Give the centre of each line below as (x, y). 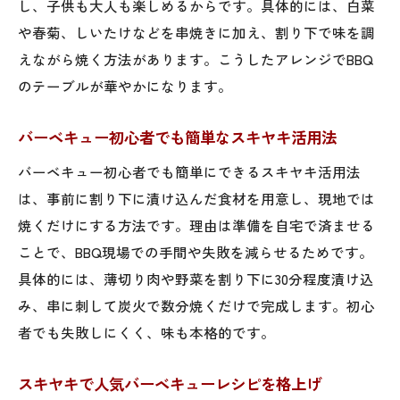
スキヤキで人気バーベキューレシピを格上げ (170, 383)
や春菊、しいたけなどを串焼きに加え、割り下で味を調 (196, 32)
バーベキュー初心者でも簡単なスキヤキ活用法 (177, 137)
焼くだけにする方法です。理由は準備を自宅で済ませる (196, 225)
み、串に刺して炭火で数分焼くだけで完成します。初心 (196, 305)
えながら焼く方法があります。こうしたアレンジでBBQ (196, 58)
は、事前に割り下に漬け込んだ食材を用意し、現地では (196, 198)
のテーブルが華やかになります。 (125, 85)
